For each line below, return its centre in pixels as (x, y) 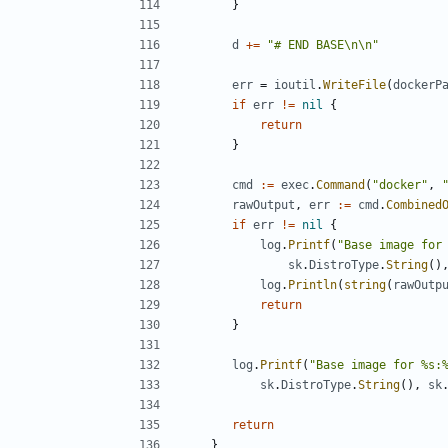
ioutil (295, 84)
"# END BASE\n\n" (323, 44)
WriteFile (354, 84)
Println (312, 284)
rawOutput (263, 204)
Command (340, 184)
